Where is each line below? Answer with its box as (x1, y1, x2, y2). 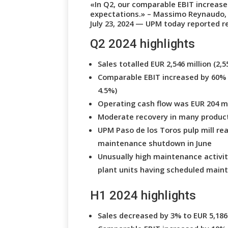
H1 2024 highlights (90, 188, 196, 203)
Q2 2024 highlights (90, 36, 195, 51)
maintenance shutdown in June (98, 137, 212, 148)
